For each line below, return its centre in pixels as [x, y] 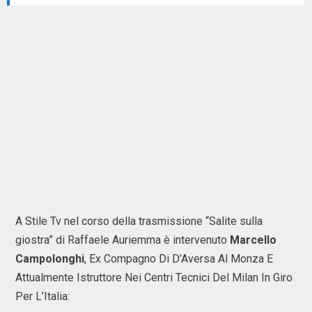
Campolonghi [50, 259]
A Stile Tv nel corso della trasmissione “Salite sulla [139, 221]
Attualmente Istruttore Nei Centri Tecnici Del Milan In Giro [154, 278]
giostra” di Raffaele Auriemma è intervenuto [123, 240]
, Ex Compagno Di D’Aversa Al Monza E [179, 259]
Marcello [253, 240]
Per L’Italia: [42, 296]
